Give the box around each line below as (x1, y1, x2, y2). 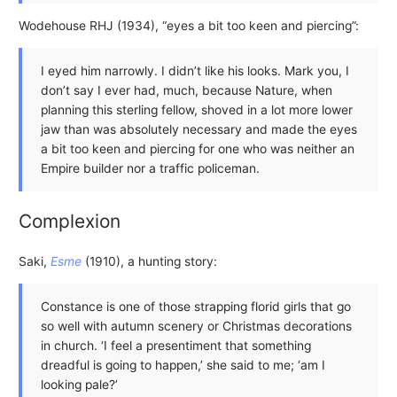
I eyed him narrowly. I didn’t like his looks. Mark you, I (40, 63, 349, 78)
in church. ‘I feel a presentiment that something (40, 339, 311, 354)
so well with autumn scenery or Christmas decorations (40, 319, 352, 334)
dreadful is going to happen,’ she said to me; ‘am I (40, 358, 325, 373)
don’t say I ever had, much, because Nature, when (40, 82, 332, 97)
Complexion (18, 210, 121, 233)
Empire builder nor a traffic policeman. (40, 160, 260, 175)
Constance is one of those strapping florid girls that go (40, 300, 351, 315)
